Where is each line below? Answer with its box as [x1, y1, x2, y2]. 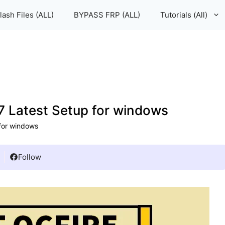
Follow [18, 152, 41, 162]
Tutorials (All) [160, 10, 207, 20]
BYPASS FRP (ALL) [74, 10, 140, 20]
